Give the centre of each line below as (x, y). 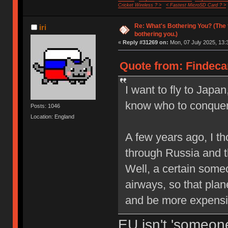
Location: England (53, 116)
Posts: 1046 (46, 106)
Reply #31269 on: (145, 42)
